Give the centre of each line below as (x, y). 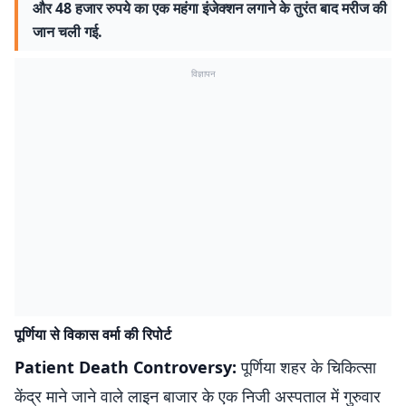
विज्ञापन (203, 73)
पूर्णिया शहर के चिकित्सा (306, 367)
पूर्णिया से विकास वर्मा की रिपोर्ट (93, 334)
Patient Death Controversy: (126, 367)
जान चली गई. (68, 32)
